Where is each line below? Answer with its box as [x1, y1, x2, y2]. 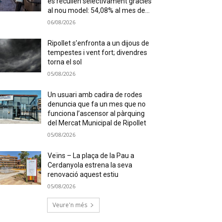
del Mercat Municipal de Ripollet [48, 118, 147, 127]
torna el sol [48, 57, 82, 66]
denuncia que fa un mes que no [48, 100, 146, 108]
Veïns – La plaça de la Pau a [48, 151, 135, 160]
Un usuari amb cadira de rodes [48, 90, 143, 99]
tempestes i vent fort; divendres [48, 48, 148, 56]
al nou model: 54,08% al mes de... [48, 6, 150, 14]
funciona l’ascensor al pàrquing [48, 109, 145, 117]
